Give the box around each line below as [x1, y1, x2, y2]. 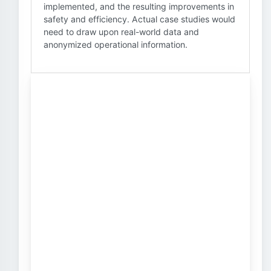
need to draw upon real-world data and [44, 27, 199, 37]
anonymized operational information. [44, 39, 188, 50]
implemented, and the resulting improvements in [44, 1, 234, 11]
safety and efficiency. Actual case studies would [44, 14, 235, 24]
